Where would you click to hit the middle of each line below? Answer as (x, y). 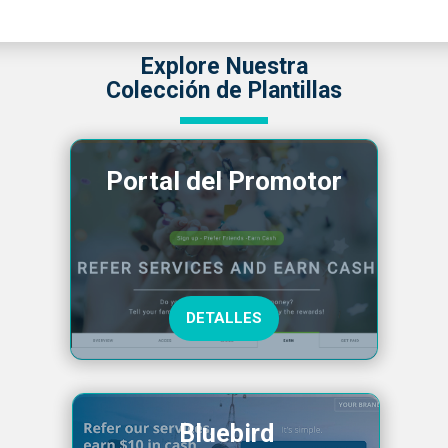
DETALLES (224, 317)
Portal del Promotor (224, 180)
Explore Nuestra (224, 66)
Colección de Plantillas (224, 90)
